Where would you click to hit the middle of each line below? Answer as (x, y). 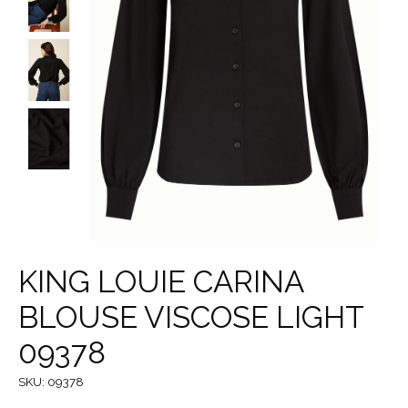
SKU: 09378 (51, 382)
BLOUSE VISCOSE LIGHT (191, 318)
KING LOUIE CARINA (161, 282)
